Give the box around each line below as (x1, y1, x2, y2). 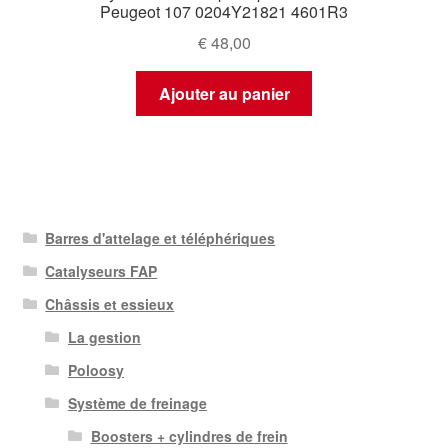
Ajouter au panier (158, 81, 290, 105)
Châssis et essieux (45, 294, 175, 315)
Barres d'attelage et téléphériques (45, 228, 276, 249)
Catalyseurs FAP (45, 261, 158, 282)
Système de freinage (67, 393, 207, 414)
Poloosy (67, 360, 124, 381)
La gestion (67, 327, 141, 348)
